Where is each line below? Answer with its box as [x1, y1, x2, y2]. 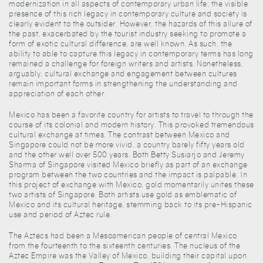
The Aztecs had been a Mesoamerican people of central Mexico [9, 231, 237, 240]
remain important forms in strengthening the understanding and [9, 79, 238, 88]
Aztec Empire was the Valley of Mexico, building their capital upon [9, 251, 247, 260]
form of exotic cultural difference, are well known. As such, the [9, 39, 232, 48]
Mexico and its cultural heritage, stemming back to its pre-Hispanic [9, 200, 252, 209]
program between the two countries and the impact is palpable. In [9, 170, 247, 179]
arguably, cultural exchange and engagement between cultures [9, 69, 237, 78]
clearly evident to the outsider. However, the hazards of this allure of [9, 19, 252, 28]
